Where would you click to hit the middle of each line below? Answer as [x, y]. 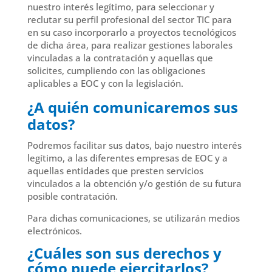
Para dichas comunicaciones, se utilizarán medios [133, 218]
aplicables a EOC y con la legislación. [105, 83]
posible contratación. [72, 196]
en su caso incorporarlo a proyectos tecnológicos [131, 32]
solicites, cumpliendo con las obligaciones [116, 70]
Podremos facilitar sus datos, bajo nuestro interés [134, 145]
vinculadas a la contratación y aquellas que [120, 58]
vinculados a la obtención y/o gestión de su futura [134, 183]
